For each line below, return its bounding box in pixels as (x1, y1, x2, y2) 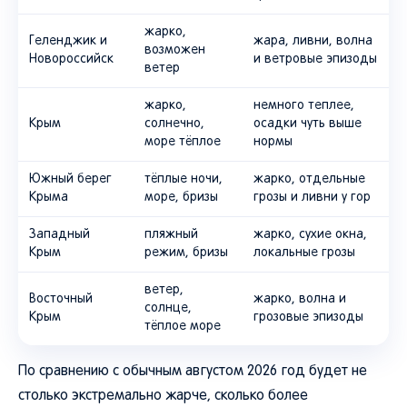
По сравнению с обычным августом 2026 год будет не (18, 365, 367, 378)
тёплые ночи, (144, 174, 223, 185)
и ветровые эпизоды (253, 54, 377, 65)
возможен (144, 45, 205, 56)
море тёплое (144, 136, 221, 148)
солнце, (144, 303, 192, 314)
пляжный (144, 229, 198, 241)
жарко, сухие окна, (253, 229, 367, 241)
